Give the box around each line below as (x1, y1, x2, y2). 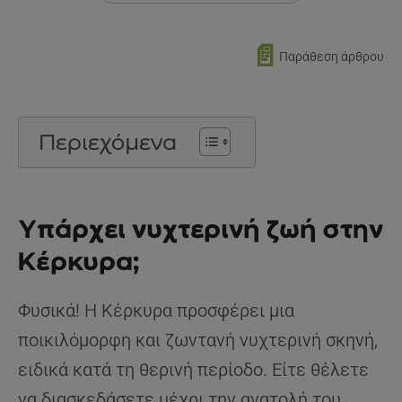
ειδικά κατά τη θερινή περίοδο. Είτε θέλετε (18, 359, 369, 381)
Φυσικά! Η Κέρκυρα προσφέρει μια (18, 300, 294, 322)
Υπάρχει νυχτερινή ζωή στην (18, 214, 383, 245)
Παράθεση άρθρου (279, 49, 384, 65)
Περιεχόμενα (39, 129, 177, 156)
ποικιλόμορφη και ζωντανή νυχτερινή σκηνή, (18, 329, 378, 352)
